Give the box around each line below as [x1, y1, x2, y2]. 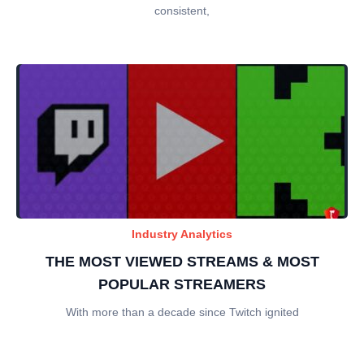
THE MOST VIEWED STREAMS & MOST [45, 253, 319, 270]
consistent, [154, 3, 210, 17]
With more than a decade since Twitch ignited [65, 305, 299, 318]
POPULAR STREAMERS [98, 275, 266, 292]
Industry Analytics [132, 227, 232, 240]
